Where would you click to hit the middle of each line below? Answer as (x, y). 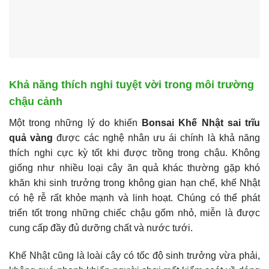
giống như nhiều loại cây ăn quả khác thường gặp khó (134, 168)
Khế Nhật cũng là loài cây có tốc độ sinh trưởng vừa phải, (134, 256)
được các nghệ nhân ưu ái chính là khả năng (157, 138)
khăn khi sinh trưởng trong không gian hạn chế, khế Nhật (134, 183)
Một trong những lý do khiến (76, 123)
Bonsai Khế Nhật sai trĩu (201, 123)
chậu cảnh (36, 102)
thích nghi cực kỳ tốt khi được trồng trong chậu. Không (134, 153)
